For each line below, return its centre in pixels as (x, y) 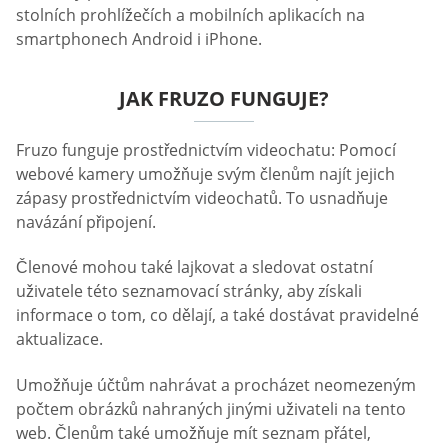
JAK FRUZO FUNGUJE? (224, 98)
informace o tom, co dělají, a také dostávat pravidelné (217, 315)
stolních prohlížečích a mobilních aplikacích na (190, 15)
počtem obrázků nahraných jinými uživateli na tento (211, 408)
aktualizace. (59, 339)
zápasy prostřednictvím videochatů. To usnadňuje (202, 198)
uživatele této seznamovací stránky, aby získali (189, 291)
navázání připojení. (86, 222)
